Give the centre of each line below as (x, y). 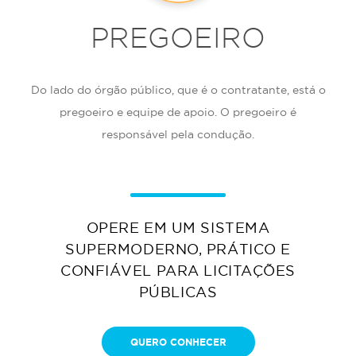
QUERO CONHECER (178, 342)
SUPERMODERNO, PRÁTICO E (178, 249)
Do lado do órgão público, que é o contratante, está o (178, 90)
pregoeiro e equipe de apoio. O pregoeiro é (178, 112)
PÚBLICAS (178, 292)
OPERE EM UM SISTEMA (178, 228)
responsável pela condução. (178, 134)
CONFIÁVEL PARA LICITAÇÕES (178, 271)
